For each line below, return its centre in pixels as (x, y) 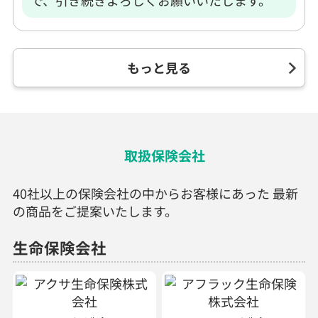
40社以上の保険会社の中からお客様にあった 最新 (155, 193)
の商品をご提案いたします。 (95, 211)
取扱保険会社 (164, 155)
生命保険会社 (59, 248)
